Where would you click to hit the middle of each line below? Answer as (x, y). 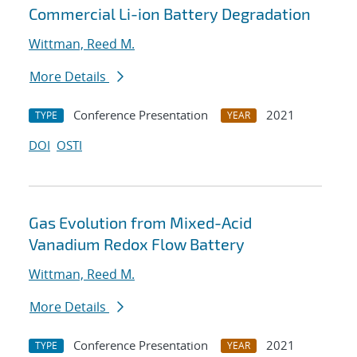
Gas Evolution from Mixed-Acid (140, 223)
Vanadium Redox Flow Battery (137, 244)
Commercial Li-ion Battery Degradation (170, 14)
